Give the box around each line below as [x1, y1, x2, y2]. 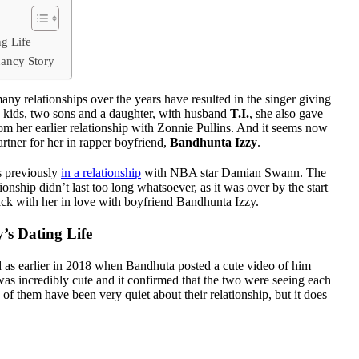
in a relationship [61, 165, 141, 179]
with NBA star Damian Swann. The [141, 165, 326, 179]
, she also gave [249, 106, 323, 120]
